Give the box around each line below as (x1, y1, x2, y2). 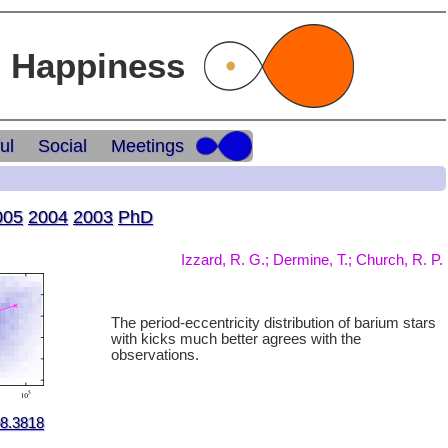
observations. (111, 347, 199, 363)
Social (38, 136, 88, 157)
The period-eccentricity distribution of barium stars (111, 315, 436, 331)
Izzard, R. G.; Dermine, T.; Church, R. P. (181, 252, 443, 268)
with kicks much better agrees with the (111, 331, 361, 347)
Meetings (111, 136, 185, 157)
